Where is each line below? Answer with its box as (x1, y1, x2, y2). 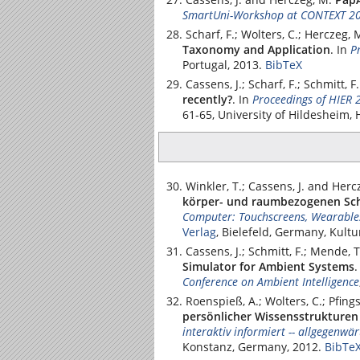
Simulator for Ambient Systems (182, 259, 354, 274)
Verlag (182, 224, 216, 239)
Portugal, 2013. (182, 56, 262, 72)
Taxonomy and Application (182, 41, 330, 57)
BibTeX (265, 56, 302, 72)
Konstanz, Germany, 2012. (182, 339, 321, 354)
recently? (182, 91, 232, 107)
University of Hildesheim (218, 106, 350, 122)
